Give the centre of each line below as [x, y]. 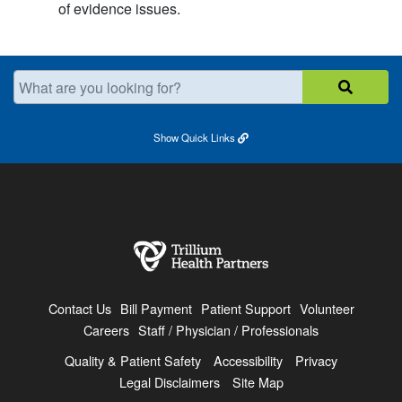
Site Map [258, 382]
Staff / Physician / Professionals [228, 330]
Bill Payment [156, 309]
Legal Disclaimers [169, 382]
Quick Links [208, 138]
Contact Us [79, 309]
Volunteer [327, 309]
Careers [106, 330]
